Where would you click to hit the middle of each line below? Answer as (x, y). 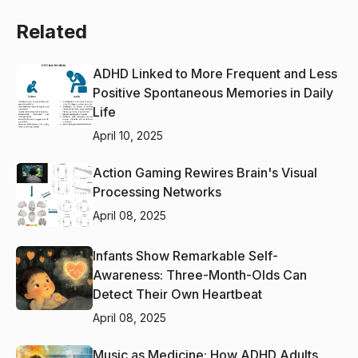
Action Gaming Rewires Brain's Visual (205, 172)
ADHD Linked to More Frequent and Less (215, 73)
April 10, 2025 (128, 135)
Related (52, 31)
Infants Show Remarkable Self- (185, 255)
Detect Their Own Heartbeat (177, 294)
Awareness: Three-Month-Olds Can (200, 274)
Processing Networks (157, 191)
